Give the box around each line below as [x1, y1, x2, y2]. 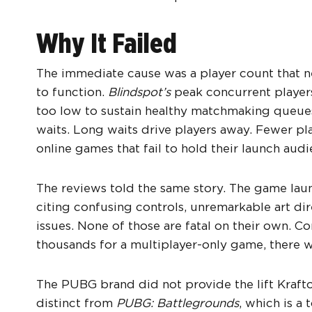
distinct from [36, 296, 116, 311]
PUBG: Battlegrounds [116, 296, 239, 311]
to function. [36, 85, 108, 100]
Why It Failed [36, 26, 177, 61]
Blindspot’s [108, 85, 171, 100]
